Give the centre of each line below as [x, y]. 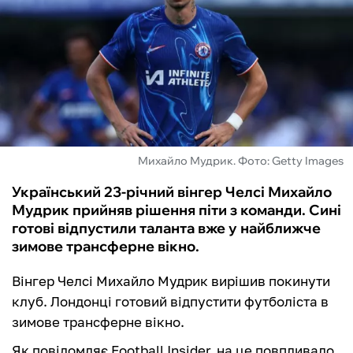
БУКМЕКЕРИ [61, 115]
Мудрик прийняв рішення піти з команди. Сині [176, 210]
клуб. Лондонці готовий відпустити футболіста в [170, 302]
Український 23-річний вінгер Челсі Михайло [172, 192]
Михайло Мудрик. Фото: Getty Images [241, 161]
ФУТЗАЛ [47, 30]
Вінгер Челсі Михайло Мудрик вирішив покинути [171, 281]
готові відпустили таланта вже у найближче [166, 229]
